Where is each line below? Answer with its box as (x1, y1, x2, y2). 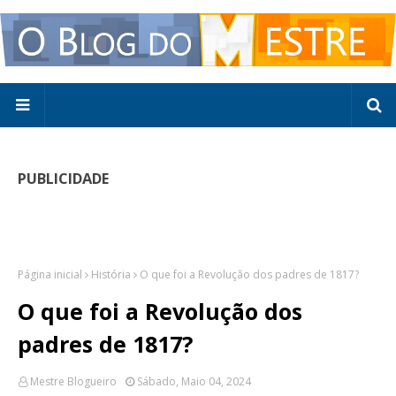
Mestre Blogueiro (30, 374, 117, 390)
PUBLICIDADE (18, 169, 109, 188)
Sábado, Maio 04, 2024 (137, 374, 251, 390)
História (91, 267, 131, 283)
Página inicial (18, 267, 82, 283)
